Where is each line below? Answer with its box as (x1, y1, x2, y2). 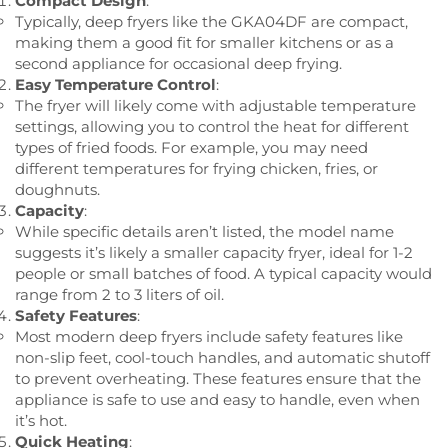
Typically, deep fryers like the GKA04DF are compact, (15, 11, 408, 31)
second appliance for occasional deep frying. (15, 53, 342, 73)
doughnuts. (15, 179, 100, 199)
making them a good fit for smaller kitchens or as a (15, 32, 394, 52)
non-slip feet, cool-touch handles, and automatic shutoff (15, 347, 430, 367)
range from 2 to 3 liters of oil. (15, 284, 224, 304)
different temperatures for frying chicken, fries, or (15, 158, 378, 178)
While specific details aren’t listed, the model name (15, 221, 394, 241)
